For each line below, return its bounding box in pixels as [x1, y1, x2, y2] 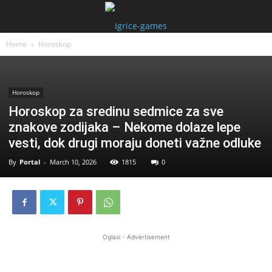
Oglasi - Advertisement [102, 233, 170, 240]
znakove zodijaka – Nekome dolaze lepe [8, 120, 240, 135]
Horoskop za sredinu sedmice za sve [8, 104, 223, 119]
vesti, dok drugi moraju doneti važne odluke [8, 135, 261, 151]
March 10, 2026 [50, 157, 97, 166]
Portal [19, 157, 40, 166]
